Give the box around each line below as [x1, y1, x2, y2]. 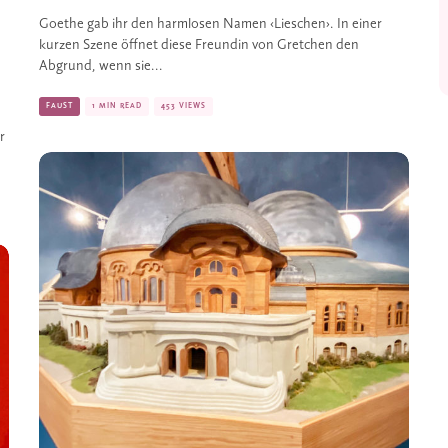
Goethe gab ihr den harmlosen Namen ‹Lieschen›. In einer [39, 16, 382, 32]
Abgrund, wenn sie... [39, 58, 163, 74]
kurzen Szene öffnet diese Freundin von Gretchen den [39, 37, 359, 53]
